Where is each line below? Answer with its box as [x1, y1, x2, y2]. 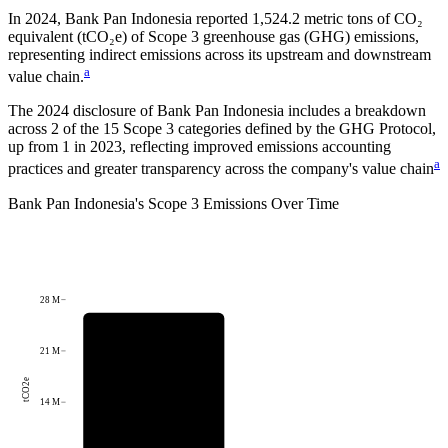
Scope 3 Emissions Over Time [148, 194, 339, 212]
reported [192, 10, 248, 28]
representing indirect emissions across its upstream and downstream [8, 46, 431, 64]
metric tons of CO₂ [304, 10, 423, 28]
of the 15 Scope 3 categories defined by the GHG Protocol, [59, 120, 436, 138]
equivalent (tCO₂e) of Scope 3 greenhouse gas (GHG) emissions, [8, 28, 419, 46]
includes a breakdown [284, 102, 426, 120]
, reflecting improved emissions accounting [122, 138, 391, 156]
